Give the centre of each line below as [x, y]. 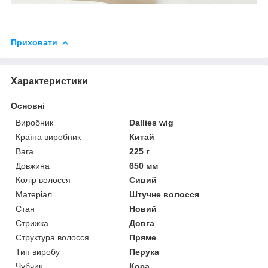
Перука [144, 252]
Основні [28, 106]
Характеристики [49, 81]
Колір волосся [43, 180]
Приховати [34, 42]
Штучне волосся [165, 194]
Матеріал [34, 194]
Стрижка [32, 223]
